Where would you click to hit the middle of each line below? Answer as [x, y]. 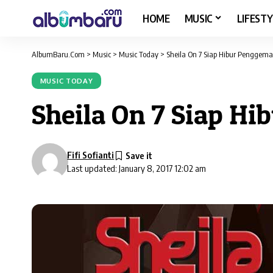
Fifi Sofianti [91, 155]
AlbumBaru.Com [58, 54]
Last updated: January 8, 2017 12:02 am [137, 168]
